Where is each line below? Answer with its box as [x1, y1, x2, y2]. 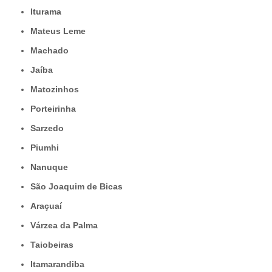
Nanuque [36, 162, 68, 172]
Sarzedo [36, 123, 64, 134]
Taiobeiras [35, 240, 73, 250]
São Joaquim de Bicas [36, 182, 123, 192]
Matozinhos [38, 84, 79, 95]
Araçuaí [36, 201, 62, 211]
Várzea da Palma [36, 220, 98, 231]
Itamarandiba [33, 259, 84, 270]
